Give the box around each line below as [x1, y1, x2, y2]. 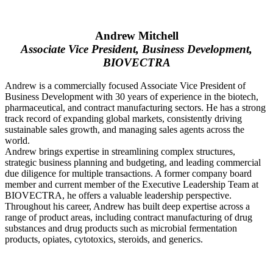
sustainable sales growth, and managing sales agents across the [5, 124, 244, 135]
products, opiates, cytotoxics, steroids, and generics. [5, 234, 203, 245]
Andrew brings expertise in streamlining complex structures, [5, 146, 235, 157]
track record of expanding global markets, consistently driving [5, 113, 242, 124]
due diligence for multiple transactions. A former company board [5, 168, 252, 179]
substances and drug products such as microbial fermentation [5, 223, 237, 234]
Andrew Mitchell [94, 29, 179, 42]
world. [5, 135, 30, 146]
